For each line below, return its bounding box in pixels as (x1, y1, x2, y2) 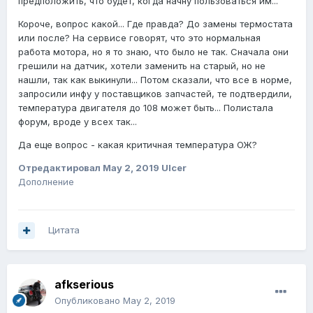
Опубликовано (54, 295, 123, 307)
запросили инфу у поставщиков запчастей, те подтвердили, (18, 88, 292, 100)
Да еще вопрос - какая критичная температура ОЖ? (18, 139, 257, 151)
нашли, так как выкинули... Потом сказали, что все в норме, (18, 74, 292, 86)
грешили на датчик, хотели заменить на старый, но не (18, 60, 265, 72)
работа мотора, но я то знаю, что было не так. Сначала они (18, 46, 289, 58)
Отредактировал (18, 162, 103, 174)
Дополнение (18, 176, 74, 188)
